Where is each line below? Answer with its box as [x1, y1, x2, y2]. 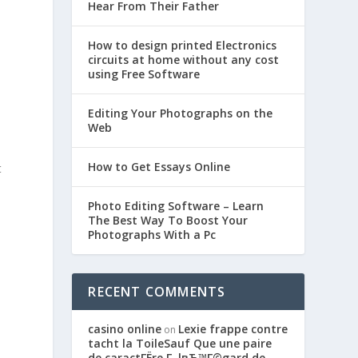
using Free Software [88, 66, 201, 82]
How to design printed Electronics [88, 37, 277, 53]
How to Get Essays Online [88, 158, 231, 174]
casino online [88, 320, 162, 336]
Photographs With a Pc [88, 226, 217, 242]
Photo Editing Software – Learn [88, 197, 265, 213]
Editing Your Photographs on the [88, 105, 273, 121]
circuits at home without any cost [88, 51, 280, 67]
